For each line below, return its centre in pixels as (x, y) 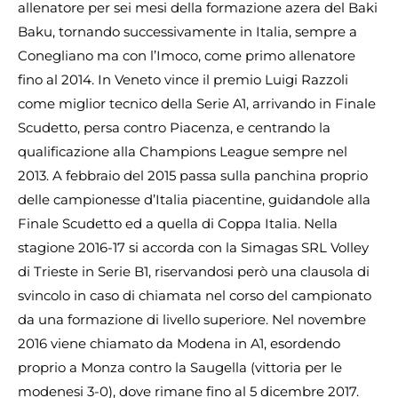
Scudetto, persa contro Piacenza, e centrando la (174, 127)
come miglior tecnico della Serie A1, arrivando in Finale (197, 103)
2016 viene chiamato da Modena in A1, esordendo (179, 343)
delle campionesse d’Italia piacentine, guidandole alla (194, 199)
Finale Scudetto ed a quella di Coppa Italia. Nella (178, 223)
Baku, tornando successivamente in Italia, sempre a (187, 31)
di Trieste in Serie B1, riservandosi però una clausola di (194, 271)
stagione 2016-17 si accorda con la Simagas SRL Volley (193, 247)
